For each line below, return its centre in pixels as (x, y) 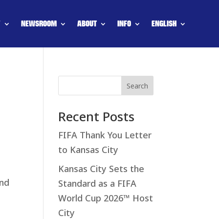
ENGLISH (164, 24)
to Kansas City (88, 149)
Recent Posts (97, 116)
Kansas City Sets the (101, 168)
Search (137, 86)
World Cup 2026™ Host (106, 198)
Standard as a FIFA (98, 183)
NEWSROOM (39, 24)
